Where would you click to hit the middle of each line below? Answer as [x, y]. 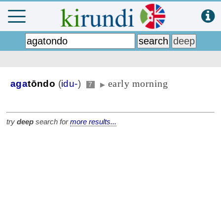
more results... [93, 122]
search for [52, 122]
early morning [138, 83]
